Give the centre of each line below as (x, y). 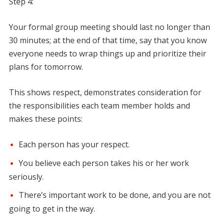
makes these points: (45, 119)
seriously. (26, 177)
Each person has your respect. (74, 144)
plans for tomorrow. (46, 67)
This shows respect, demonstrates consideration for (105, 92)
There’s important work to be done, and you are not (114, 195)
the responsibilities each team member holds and (99, 105)
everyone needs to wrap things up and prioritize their (107, 53)
